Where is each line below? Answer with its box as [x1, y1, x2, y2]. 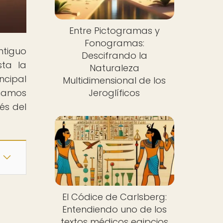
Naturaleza [89, 62, 139, 75]
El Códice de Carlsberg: [62, 190, 167, 203]
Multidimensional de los [63, 74, 166, 87]
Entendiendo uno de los [62, 203, 167, 216]
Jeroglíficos [89, 87, 140, 100]
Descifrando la [81, 49, 147, 62]
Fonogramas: [84, 37, 144, 50]
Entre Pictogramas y [69, 24, 160, 37]
